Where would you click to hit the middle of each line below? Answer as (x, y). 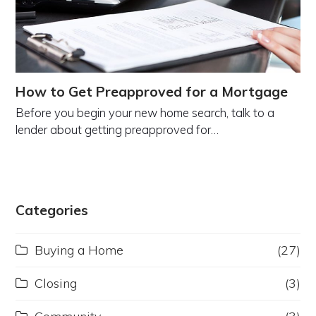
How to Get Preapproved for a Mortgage (152, 92)
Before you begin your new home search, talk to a (145, 113)
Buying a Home (79, 250)
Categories (52, 211)
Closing (56, 284)
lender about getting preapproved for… (117, 130)
